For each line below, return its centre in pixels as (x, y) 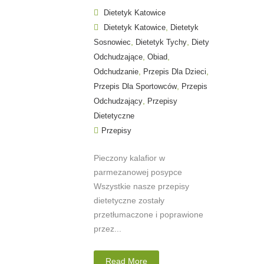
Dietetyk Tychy (161, 42)
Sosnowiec (112, 42)
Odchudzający (118, 101)
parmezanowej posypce (138, 172)
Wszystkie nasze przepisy (141, 186)
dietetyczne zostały (129, 200)
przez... (108, 228)
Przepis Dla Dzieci (175, 71)
